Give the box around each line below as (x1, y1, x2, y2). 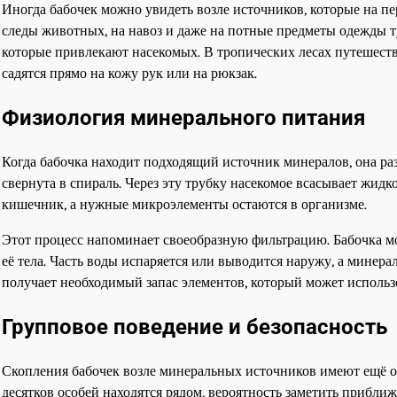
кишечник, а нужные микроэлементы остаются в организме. (2, 196, 367, 214)
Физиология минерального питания (2, 105, 365, 131)
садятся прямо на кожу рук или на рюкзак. (2, 65, 257, 82)
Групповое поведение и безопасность (2, 314, 387, 339)
